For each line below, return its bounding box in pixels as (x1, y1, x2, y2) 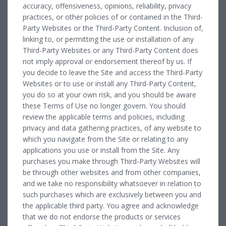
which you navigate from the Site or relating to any (23, 134, 188, 144)
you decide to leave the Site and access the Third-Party (23, 67, 202, 77)
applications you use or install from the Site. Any (23, 145, 180, 155)
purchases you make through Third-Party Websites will (23, 156, 200, 166)
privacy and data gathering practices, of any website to (23, 123, 201, 133)
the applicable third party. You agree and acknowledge (23, 200, 199, 210)
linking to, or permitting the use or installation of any (23, 34, 194, 44)
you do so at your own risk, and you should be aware (23, 89, 196, 99)
